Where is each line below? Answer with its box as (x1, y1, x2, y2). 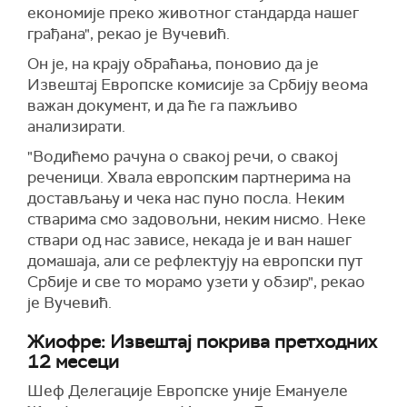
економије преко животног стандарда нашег (27, 2, 359, 23)
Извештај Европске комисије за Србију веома (27, 74, 368, 94)
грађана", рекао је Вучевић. (27, 23, 233, 44)
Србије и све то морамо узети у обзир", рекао (27, 271, 365, 292)
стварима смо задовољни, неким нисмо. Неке (27, 208, 366, 229)
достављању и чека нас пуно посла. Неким (27, 187, 344, 208)
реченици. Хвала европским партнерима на (27, 166, 351, 187)
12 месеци (27, 349, 119, 373)
